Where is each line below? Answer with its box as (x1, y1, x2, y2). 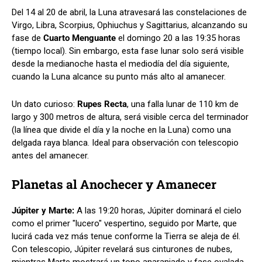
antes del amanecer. (12, 150, 89, 161)
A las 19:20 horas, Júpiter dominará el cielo (77, 205, 242, 216)
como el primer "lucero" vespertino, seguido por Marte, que (12, 218, 237, 229)
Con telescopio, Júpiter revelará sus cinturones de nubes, (12, 243, 232, 254)
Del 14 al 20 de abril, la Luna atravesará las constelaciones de (12, 6, 247, 18)
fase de (12, 32, 43, 43)
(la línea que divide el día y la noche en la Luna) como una (12, 124, 231, 135)
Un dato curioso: (12, 98, 77, 109)
